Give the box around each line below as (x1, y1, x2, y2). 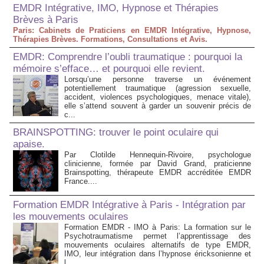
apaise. (13, 138, 45, 150)
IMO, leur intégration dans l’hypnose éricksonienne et (64, 249, 251, 259)
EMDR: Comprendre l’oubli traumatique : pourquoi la (13, 51, 242, 63)
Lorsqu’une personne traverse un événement (64, 75, 251, 84)
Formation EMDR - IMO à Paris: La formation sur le (64, 223, 251, 232)
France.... (64, 177, 97, 186)
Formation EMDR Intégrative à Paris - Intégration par (13, 199, 246, 211)
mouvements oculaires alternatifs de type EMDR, (64, 240, 251, 250)
